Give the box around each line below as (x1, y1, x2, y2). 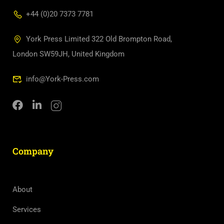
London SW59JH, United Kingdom (12, 49, 124, 59)
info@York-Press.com (26, 74, 99, 84)
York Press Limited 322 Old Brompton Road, (26, 34, 172, 44)
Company (12, 145, 53, 157)
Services (12, 205, 41, 214)
